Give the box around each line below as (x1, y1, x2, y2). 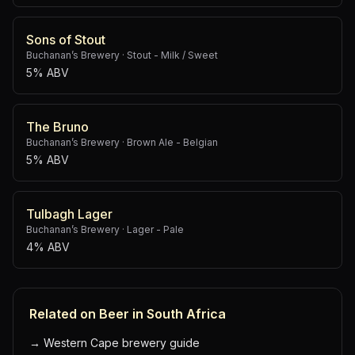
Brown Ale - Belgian (127, 136, 218, 148)
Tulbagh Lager (26, 206, 113, 222)
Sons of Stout (26, 32, 105, 48)
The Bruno (26, 119, 89, 135)
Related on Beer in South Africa (29, 306, 226, 322)
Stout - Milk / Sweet (127, 49, 218, 61)
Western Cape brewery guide (44, 336, 200, 349)
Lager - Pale (127, 223, 184, 235)
